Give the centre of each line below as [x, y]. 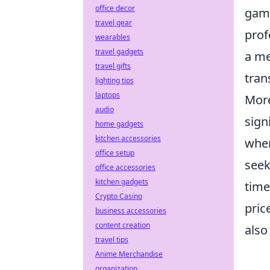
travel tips [112, 240]
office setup [115, 153]
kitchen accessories [128, 138]
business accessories [131, 211]
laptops [108, 95]
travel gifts [113, 66]
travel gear [114, 23]
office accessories [125, 167]
